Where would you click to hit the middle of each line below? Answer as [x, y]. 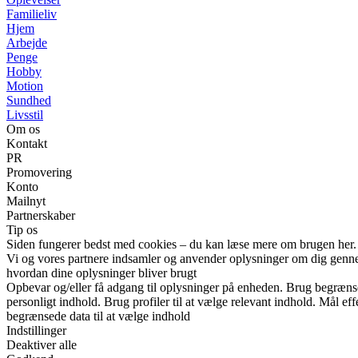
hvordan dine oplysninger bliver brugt [101, 272]
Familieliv [32, 14]
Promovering [39, 172]
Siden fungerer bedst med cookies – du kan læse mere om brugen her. [181, 244]
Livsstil [25, 114]
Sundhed [29, 100]
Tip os [22, 229]
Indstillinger [36, 330]
